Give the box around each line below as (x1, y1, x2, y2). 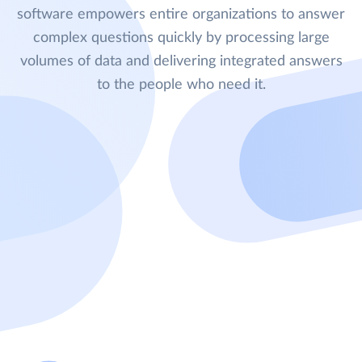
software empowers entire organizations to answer (17, 7, 345, 23)
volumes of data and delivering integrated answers (19, 54, 343, 69)
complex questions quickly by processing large (32, 31, 330, 46)
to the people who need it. (96, 78, 266, 93)
